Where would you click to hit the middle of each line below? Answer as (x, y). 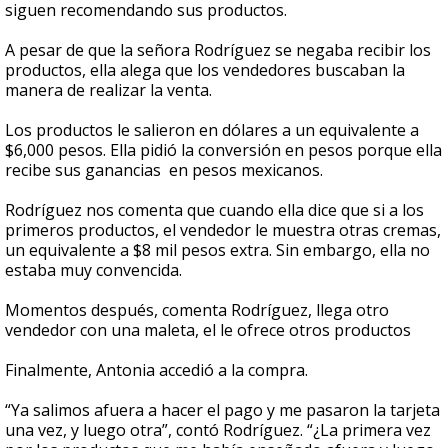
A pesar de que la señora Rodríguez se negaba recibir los (218, 50)
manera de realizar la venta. (110, 90)
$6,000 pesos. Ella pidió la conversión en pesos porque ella (223, 150)
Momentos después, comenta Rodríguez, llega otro (197, 310)
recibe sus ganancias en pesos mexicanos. (166, 170)
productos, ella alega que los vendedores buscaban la (205, 70)
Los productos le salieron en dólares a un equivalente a (212, 130)
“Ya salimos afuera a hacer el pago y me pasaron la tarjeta (222, 410)
